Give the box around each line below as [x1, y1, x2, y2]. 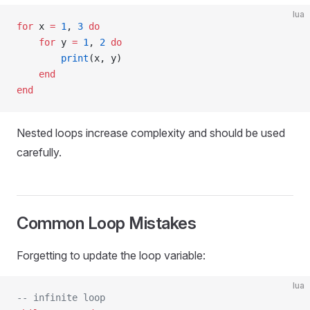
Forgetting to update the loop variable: [17, 248, 206, 262]
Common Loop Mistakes [17, 213, 197, 233]
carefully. [17, 145, 62, 159]
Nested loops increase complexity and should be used [17, 126, 285, 140]
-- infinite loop [17, 292, 105, 303]
